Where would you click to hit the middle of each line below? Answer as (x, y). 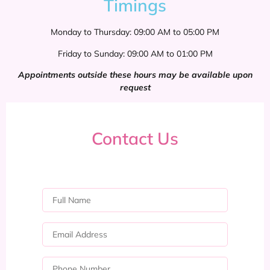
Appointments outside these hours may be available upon (135, 74)
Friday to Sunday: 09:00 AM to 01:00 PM (135, 53)
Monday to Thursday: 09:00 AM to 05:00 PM (135, 32)
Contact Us (135, 139)
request (135, 87)
